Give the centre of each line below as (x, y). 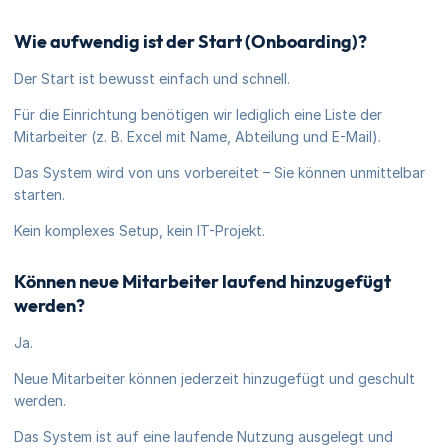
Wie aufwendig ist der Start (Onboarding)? (190, 41)
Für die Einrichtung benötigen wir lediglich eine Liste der (198, 114)
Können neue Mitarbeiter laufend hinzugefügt (202, 281)
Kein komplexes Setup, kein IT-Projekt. (139, 230)
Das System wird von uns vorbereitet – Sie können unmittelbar (219, 172)
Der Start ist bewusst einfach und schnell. (152, 78)
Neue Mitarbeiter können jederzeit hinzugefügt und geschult (214, 378)
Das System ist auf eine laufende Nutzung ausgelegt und (203, 436)
